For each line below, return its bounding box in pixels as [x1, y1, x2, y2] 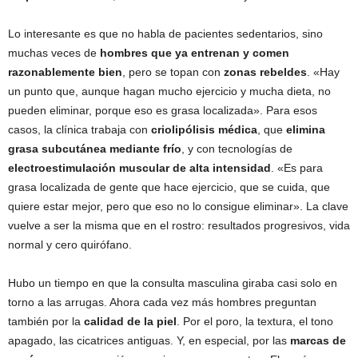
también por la [8, 315, 84, 328]
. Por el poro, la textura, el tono [177, 315, 333, 328]
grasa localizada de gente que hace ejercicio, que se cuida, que [8, 181, 330, 193]
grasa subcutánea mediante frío [8, 142, 181, 155]
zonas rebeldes [221, 66, 307, 78]
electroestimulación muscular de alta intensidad [8, 161, 271, 174]
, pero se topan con [122, 66, 221, 78]
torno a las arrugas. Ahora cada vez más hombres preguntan [8, 296, 316, 308]
